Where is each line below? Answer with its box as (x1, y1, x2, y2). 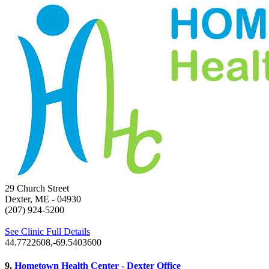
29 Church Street (5, 183, 69, 194)
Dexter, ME (5, 194, 49, 205)
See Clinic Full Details (5, 226, 90, 237)
